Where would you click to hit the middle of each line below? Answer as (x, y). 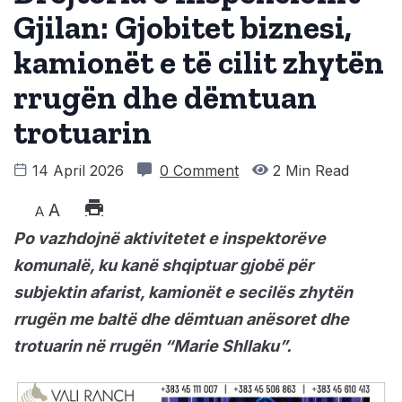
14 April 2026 (78, 171)
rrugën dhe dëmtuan (165, 98)
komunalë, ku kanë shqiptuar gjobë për (163, 266)
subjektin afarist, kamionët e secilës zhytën (183, 293)
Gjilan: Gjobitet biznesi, (183, 28)
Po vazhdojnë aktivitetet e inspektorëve (170, 239)
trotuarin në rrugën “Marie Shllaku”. (153, 346)
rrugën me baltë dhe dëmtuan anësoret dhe (181, 319)
